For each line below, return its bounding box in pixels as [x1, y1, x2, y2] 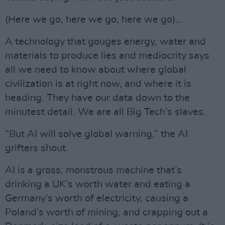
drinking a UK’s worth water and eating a [5, 179, 190, 190]
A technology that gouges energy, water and [5, 37, 206, 47]
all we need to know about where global [5, 65, 186, 75]
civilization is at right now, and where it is [5, 79, 191, 89]
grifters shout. [5, 143, 68, 154]
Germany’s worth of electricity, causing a [5, 193, 188, 204]
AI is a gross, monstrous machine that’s [5, 165, 182, 176]
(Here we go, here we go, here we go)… [5, 15, 182, 25]
